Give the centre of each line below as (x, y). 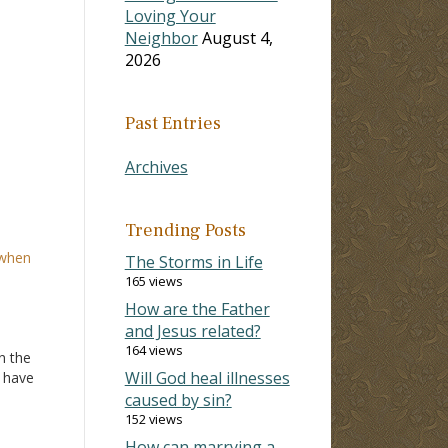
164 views (153, 349)
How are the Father (197, 308)
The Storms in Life (193, 261)
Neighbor (161, 37)
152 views (153, 418)
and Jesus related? (192, 330)
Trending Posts (185, 230)
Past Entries (172, 123)
